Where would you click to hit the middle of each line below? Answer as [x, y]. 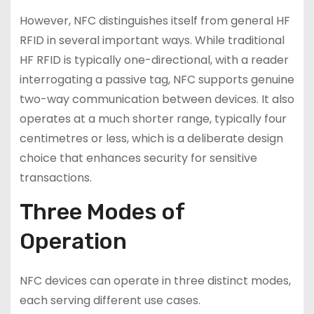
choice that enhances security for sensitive [138, 158]
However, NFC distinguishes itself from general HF [155, 21]
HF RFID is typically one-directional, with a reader [154, 60]
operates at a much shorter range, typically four [153, 119]
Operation [73, 241]
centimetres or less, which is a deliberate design [151, 139]
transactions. [55, 178]
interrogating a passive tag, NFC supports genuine [157, 80]
